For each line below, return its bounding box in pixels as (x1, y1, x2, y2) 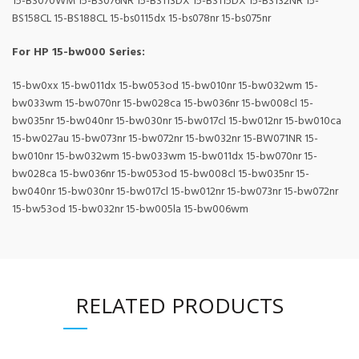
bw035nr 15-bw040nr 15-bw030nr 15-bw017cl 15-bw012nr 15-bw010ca (12, 112, 341, 131)
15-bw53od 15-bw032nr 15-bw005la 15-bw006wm (12, 200, 248, 220)
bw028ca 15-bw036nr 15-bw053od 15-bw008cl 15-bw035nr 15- (12, 165, 309, 184)
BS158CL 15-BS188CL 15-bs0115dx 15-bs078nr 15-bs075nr (12, 10, 271, 29)
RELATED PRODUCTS (75, 291, 284, 321)
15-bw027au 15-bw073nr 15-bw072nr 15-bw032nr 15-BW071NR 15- (12, 130, 318, 149)
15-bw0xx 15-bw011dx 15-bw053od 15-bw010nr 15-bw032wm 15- (12, 77, 318, 96)
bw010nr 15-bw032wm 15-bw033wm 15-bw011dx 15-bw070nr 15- (12, 147, 317, 167)
